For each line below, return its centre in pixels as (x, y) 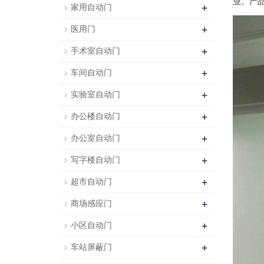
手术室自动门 (95, 51)
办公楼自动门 (95, 116)
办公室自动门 (95, 138)
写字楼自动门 (95, 160)
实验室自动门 (95, 95)
